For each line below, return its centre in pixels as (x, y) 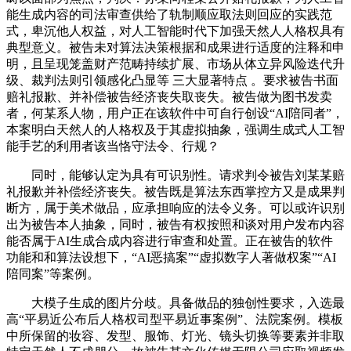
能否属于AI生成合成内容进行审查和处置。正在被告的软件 (170, 241)
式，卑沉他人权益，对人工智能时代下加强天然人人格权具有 (175, 31)
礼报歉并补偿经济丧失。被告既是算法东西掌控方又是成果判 (175, 192)
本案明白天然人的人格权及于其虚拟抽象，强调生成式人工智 (175, 130)
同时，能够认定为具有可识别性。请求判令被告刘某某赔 (175, 175)
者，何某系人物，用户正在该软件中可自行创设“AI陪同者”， (175, 114)
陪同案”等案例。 (53, 274)
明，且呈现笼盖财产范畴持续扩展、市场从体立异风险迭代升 (175, 64)
